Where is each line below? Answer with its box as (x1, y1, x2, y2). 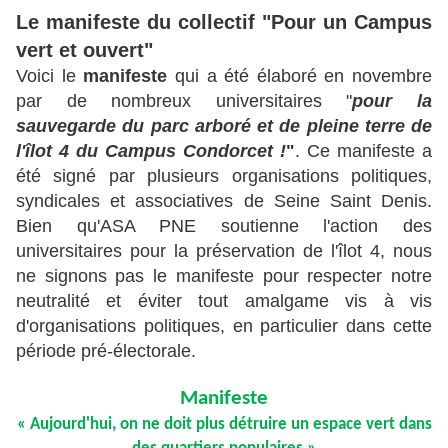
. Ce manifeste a (295, 141, 432, 162)
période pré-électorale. (16, 341, 201, 362)
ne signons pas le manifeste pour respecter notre (16, 266, 432, 287)
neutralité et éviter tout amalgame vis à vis (16, 291, 432, 312)
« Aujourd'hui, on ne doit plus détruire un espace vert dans (16, 417, 432, 434)
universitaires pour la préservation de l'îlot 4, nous (16, 241, 432, 262)
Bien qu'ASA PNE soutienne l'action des (16, 216, 432, 237)
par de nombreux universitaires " (16, 91, 353, 112)
